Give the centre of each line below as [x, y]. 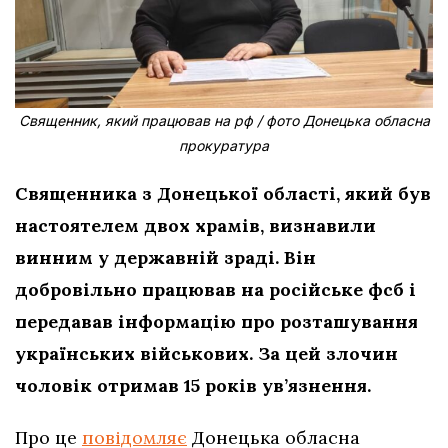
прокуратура [224, 145]
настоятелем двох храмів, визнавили [195, 225]
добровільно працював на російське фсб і [215, 289]
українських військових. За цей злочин [206, 353]
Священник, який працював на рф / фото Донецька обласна [224, 120]
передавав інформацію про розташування [216, 321]
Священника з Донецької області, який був [223, 193]
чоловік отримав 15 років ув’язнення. [193, 385]
